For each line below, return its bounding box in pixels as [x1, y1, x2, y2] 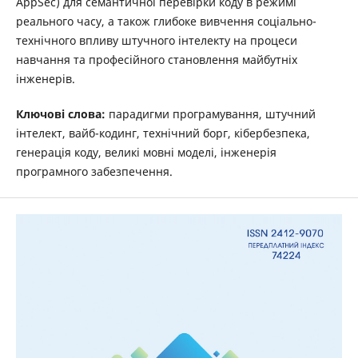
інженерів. [15, 70, 75, 86]
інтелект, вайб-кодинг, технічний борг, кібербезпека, [15, 125, 310, 141]
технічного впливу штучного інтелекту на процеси [15, 32, 297, 48]
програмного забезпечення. [15, 163, 173, 179]
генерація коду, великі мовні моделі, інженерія [15, 144, 276, 160]
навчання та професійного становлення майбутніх [15, 51, 297, 67]
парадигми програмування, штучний [105, 105, 316, 121]
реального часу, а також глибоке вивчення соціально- [15, 13, 316, 29]
